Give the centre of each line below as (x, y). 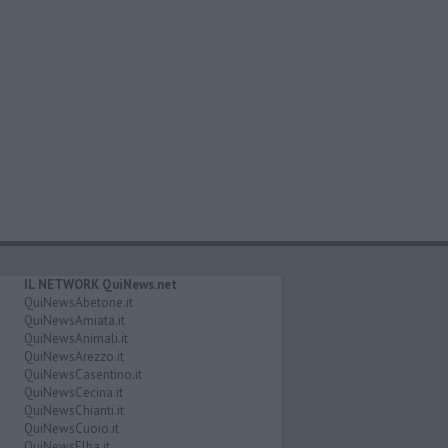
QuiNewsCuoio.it (71, 428)
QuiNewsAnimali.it (75, 338)
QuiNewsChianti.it (73, 410)
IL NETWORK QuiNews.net (100, 284)
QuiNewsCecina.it (73, 392)
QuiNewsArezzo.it (73, 356)
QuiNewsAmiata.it (74, 320)
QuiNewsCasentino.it (82, 374)
